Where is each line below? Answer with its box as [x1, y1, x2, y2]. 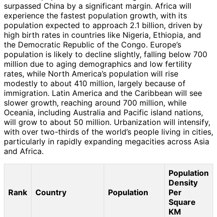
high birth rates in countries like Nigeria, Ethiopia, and [4, 30, 201, 40]
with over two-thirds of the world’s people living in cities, [4, 126, 213, 137]
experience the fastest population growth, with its [4, 10, 187, 20]
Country [35, 187, 66, 197]
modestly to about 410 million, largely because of [4, 78, 186, 88]
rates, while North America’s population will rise [4, 68, 178, 78]
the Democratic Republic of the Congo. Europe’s [4, 39, 181, 49]
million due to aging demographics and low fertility [4, 59, 192, 69]
